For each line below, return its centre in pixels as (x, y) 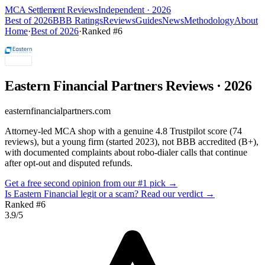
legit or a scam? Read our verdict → (146, 193)
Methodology (209, 20)
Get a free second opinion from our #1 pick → (91, 183)
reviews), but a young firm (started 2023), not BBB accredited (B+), (132, 141)
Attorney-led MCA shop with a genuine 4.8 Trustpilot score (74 (123, 131)
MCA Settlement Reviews (51, 10)
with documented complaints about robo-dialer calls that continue (126, 152)
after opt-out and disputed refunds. (69, 163)
